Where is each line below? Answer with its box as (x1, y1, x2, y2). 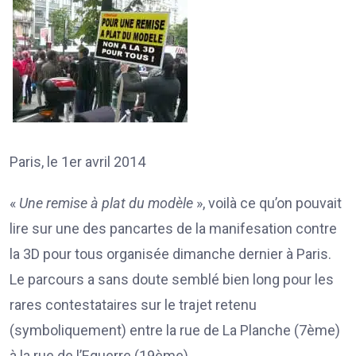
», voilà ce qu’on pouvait (193, 194, 342, 211)
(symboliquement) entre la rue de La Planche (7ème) (10, 321, 340, 339)
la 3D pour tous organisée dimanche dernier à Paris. (10, 245, 331, 262)
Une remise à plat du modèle (16, 194, 193, 211)
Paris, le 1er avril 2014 (10, 153, 145, 170)
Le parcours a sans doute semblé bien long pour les (10, 270, 334, 288)
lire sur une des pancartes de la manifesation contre (10, 219, 337, 237)
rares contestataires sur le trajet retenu (10, 296, 257, 313)
